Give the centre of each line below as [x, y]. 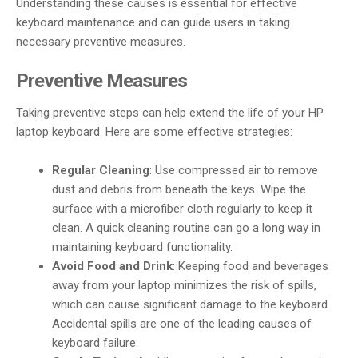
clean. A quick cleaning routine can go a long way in [187, 228]
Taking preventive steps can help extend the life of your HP [170, 113]
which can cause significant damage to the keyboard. [191, 305]
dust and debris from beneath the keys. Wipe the [179, 190]
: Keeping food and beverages [251, 267]
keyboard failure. [95, 343]
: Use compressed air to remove [234, 171]
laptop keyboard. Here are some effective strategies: [154, 132]
